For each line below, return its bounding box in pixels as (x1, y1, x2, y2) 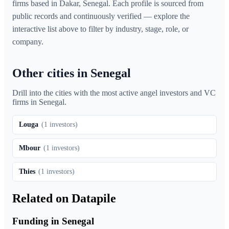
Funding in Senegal (12, 215, 94, 226)
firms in (12, 98, 39, 107)
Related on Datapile (12, 191, 116, 205)
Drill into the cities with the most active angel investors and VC (12, 88, 216, 98)
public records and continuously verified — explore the (12, 12, 190, 21)
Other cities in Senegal (12, 66, 131, 80)
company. (12, 37, 43, 47)
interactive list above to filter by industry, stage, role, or (12, 25, 189, 34)
